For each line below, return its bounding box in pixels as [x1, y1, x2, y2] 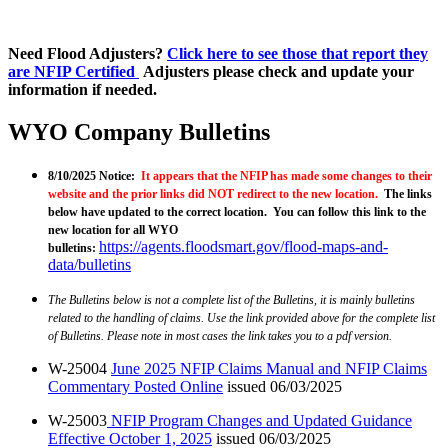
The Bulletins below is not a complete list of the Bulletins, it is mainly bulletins [48, 293, 415, 308]
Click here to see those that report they [167, 45, 428, 63]
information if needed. [8, 81, 157, 99]
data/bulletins [48, 256, 131, 274]
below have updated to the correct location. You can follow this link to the [48, 205, 426, 220]
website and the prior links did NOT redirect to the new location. [48, 187, 378, 202]
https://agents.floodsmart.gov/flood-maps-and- [99, 238, 388, 256]
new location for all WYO [48, 223, 178, 238]
